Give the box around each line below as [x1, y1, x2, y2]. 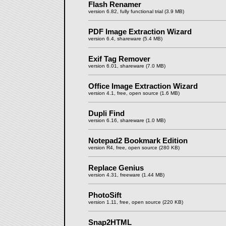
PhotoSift [88, 191, 122, 199]
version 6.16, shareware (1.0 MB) [88, 118, 165, 123]
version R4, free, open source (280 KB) [88, 145, 180, 150]
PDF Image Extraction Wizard [88, 27, 192, 36]
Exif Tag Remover [88, 54, 150, 63]
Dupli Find [88, 109, 125, 118]
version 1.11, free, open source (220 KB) [88, 199, 183, 205]
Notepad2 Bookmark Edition [88, 136, 188, 145]
